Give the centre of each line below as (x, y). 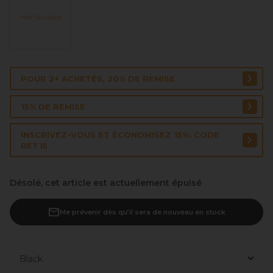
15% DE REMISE (53, 107)
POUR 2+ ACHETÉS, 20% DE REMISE (98, 79)
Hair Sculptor (40, 17)
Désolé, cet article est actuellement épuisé (106, 183)
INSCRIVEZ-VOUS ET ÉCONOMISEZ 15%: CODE (120, 135)
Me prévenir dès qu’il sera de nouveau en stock (143, 212)
